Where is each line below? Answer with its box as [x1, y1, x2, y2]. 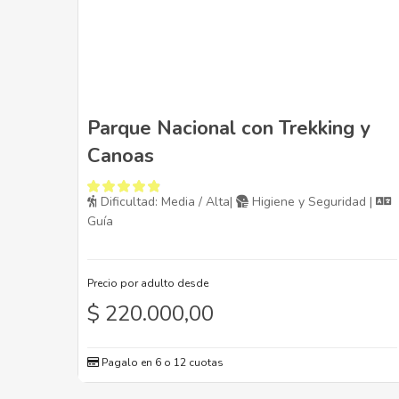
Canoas [87, 142, 154, 170]
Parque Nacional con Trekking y [87, 115, 370, 142]
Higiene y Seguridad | [248, 193, 376, 211]
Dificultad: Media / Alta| [97, 193, 236, 211]
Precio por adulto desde [87, 276, 208, 291]
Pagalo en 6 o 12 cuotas [99, 355, 224, 370]
